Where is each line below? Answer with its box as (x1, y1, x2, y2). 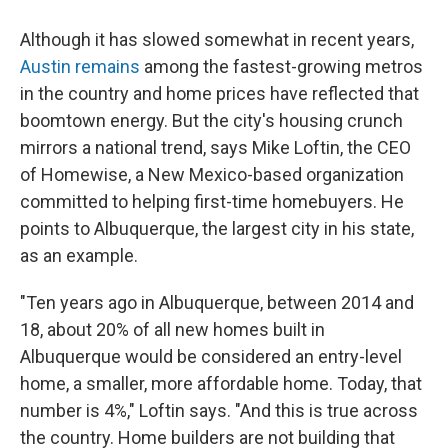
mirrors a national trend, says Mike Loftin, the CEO (20, 136, 411, 158)
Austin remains (20, 55, 140, 77)
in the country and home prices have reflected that (20, 82, 419, 104)
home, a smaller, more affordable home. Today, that (20, 372, 422, 394)
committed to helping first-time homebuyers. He (20, 190, 404, 212)
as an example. (20, 244, 138, 266)
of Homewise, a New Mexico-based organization (20, 163, 404, 185)
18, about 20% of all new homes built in (20, 318, 325, 340)
